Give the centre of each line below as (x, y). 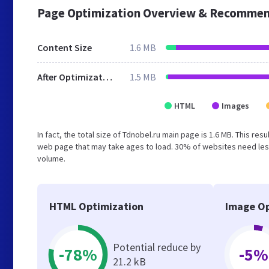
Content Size (65, 47)
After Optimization (107, 77)
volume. (51, 159)
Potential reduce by (157, 247)
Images (235, 106)
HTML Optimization (96, 206)
